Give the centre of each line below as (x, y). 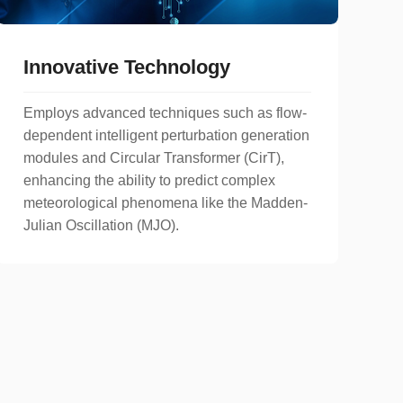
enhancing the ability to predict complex (149, 180)
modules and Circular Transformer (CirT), (154, 157)
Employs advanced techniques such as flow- (165, 112)
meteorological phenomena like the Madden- (166, 202)
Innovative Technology (127, 67)
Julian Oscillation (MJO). (101, 225)
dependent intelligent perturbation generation (166, 135)
